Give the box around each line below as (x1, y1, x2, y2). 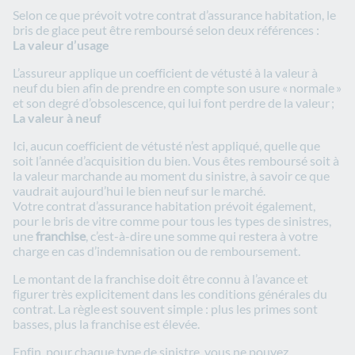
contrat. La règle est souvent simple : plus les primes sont (13, 301, 318, 317)
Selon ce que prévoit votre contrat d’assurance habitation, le (13, 7, 336, 23)
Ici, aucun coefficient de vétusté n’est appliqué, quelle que (13, 138, 320, 154)
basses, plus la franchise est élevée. (13, 316, 202, 332)
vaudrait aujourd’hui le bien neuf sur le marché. (13, 183, 265, 199)
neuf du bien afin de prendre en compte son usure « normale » (13, 80, 342, 96)
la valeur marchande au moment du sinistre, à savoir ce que (13, 168, 330, 184)
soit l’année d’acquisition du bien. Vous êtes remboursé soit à (13, 153, 339, 169)
